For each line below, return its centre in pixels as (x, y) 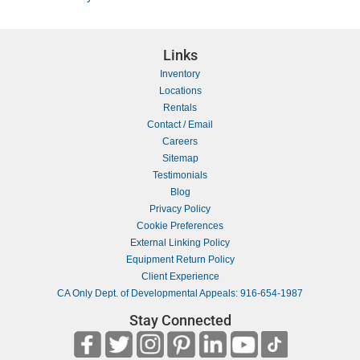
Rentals (180, 107)
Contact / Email (180, 124)
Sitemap (180, 158)
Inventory (180, 74)
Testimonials (180, 175)
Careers (180, 141)
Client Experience (180, 276)
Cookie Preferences (180, 225)
